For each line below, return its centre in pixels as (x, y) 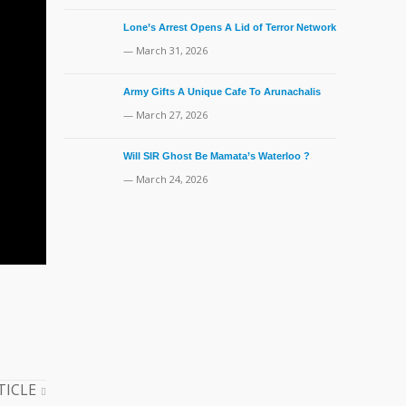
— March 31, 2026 (165, 50)
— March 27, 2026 (165, 115)
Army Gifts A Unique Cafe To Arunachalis (222, 92)
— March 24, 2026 (165, 179)
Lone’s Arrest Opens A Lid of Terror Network (230, 27)
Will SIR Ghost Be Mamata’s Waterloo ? (217, 156)
